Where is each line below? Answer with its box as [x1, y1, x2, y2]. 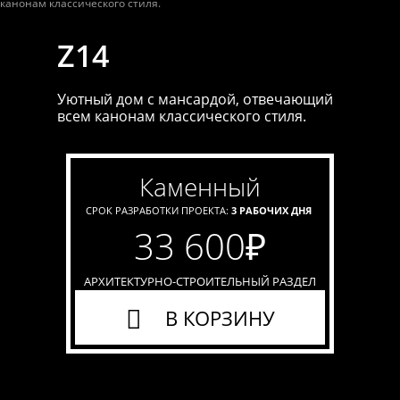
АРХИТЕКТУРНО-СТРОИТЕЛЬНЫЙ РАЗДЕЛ [84, 273, 316, 289]
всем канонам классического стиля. [57, 106, 306, 126]
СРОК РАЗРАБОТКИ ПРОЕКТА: [86, 204, 231, 217]
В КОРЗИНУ [164, 304, 275, 331]
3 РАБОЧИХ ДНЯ [231, 204, 312, 217]
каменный [154, 170, 261, 204]
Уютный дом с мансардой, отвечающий [57, 89, 333, 109]
